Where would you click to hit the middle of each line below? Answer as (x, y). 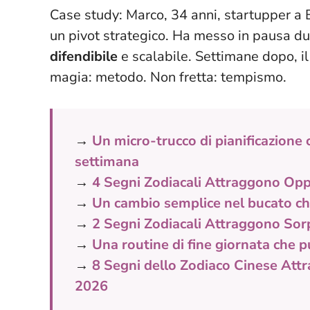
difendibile (84, 56)
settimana (107, 161)
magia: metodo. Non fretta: (135, 77)
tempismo (252, 77)
